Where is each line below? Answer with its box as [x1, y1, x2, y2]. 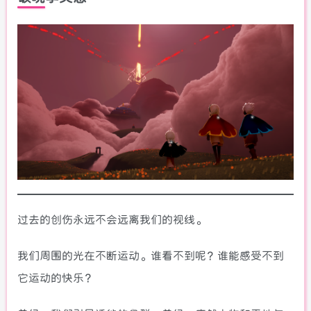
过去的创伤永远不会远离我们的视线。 [17, 212, 206, 227]
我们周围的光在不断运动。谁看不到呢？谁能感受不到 [17, 248, 284, 263]
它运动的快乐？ [17, 270, 95, 285]
